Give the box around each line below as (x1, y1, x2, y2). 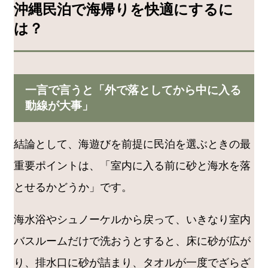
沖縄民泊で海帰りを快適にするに (14, 1, 233, 17)
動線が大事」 (25, 99, 93, 112)
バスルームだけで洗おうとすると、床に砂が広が (14, 235, 251, 248)
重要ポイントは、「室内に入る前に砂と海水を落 (14, 160, 251, 172)
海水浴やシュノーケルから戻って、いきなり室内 (14, 214, 251, 226)
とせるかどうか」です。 (14, 181, 132, 194)
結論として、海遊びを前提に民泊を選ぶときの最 (14, 138, 251, 151)
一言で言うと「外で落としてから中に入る (25, 84, 241, 97)
